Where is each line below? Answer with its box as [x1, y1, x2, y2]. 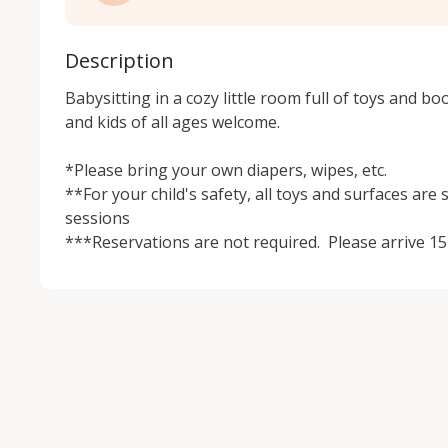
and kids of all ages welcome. [65, 111, 288, 133]
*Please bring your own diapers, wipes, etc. [65, 159, 387, 181]
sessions [65, 207, 134, 229]
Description [65, 47, 174, 74]
